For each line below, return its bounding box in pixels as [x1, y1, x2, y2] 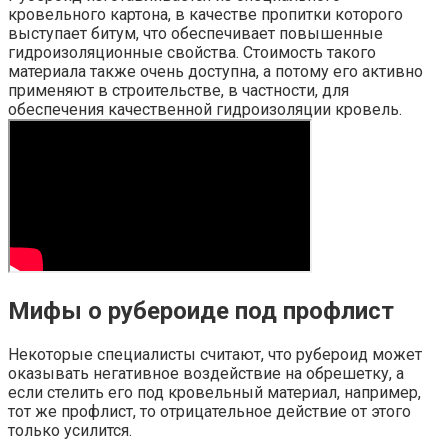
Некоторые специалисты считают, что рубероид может [8, 344, 422, 364]
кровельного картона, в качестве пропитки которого [8, 5, 403, 25]
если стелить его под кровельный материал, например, [8, 382, 421, 402]
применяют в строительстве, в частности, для [8, 81, 349, 101]
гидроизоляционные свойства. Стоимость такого [8, 43, 376, 63]
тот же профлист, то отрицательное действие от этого [8, 401, 411, 421]
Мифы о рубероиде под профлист [8, 297, 394, 326]
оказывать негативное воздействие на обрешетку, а [8, 363, 404, 383]
